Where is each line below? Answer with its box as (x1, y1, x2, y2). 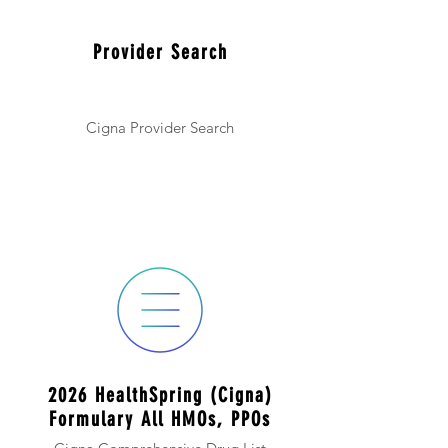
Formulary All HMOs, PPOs (49, 407, 271, 431)
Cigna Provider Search (86, 118, 234, 137)
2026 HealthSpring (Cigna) (47, 383, 273, 407)
